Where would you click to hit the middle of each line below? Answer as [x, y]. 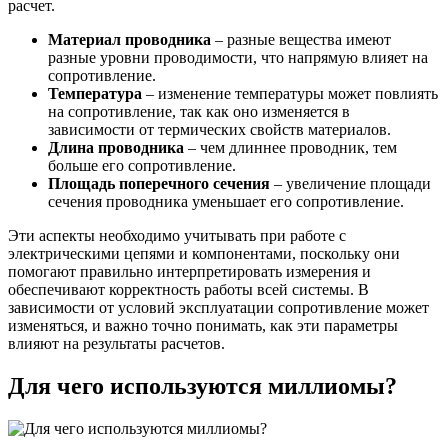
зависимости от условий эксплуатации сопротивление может [218, 307]
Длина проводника [116, 147]
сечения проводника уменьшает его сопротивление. [226, 201]
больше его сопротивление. [142, 165]
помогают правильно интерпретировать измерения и [189, 271]
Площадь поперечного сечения [159, 183]
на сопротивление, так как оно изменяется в [199, 111]
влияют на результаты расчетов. [116, 343]
